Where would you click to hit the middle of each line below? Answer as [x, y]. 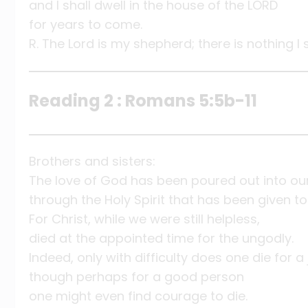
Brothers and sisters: [92, 162]
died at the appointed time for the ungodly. [161, 239]
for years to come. [86, 24]
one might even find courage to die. [138, 296]
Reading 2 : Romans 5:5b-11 [143, 101]
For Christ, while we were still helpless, [144, 219]
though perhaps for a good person [136, 277]
